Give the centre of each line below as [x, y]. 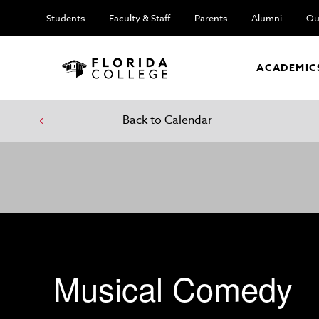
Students [66, 18]
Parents [211, 18]
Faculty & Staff [140, 18]
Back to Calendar [167, 120]
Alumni [267, 18]
